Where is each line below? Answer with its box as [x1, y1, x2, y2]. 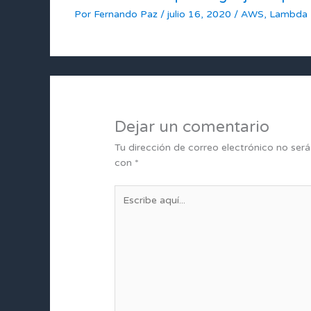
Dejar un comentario [115, 117, 270, 137]
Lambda [269, 8, 308, 20]
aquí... [114, 201, 140, 213]
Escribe [114, 185, 149, 198]
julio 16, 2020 [167, 8, 234, 20]
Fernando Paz [94, 8, 160, 20]
